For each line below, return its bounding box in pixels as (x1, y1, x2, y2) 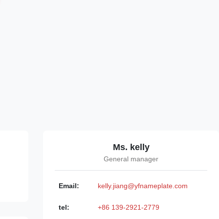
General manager (104, 155, 158, 163)
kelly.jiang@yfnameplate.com (98, 182, 188, 190)
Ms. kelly (112, 142, 150, 152)
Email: (59, 182, 79, 190)
